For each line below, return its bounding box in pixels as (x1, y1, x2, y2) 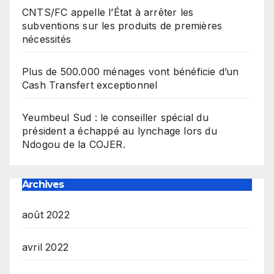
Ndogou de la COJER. (22, 138, 125, 151)
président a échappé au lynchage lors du (22, 125, 217, 138)
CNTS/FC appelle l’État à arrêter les (22, 6, 194, 19)
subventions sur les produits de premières (22, 20, 223, 32)
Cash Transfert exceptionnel (22, 79, 158, 92)
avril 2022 (22, 240, 68, 253)
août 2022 (22, 208, 70, 221)
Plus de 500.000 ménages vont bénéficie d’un (22, 65, 239, 78)
